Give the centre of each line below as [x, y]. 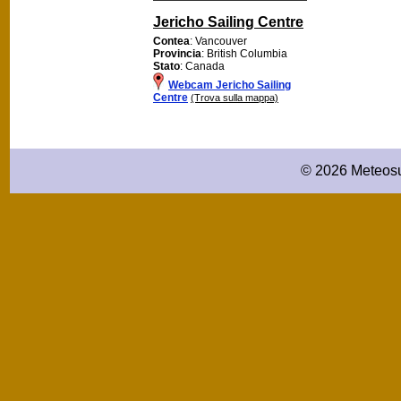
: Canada [202, 66]
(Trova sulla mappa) [235, 97]
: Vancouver [218, 41]
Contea [171, 41]
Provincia [177, 53]
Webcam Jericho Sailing [230, 85]
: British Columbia [244, 53]
